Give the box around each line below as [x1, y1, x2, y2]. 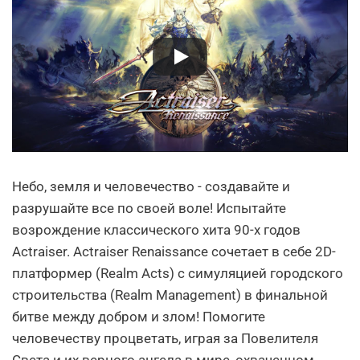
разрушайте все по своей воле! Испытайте [12, 200, 286, 217]
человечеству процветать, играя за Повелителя [12, 330, 318, 347]
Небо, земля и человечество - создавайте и [12, 178, 290, 195]
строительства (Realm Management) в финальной [12, 287, 328, 304]
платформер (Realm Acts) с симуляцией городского [12, 265, 343, 282]
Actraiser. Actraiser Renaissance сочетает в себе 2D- [12, 243, 336, 260]
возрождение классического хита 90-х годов [12, 222, 301, 239]
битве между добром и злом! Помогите [12, 309, 265, 325]
